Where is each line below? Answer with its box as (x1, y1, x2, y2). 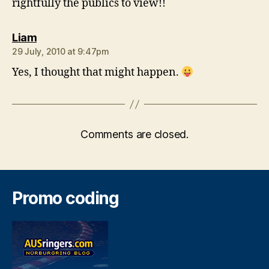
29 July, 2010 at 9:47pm (12, 46, 109, 57)
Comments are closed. (80, 128, 189, 141)
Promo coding (12, 188, 119, 209)
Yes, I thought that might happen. (12, 65, 181, 80)
